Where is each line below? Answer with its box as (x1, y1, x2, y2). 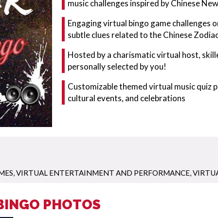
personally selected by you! (67, 61, 166, 72)
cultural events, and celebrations (67, 93, 185, 103)
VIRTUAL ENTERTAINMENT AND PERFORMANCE (16, 168, 190, 177)
